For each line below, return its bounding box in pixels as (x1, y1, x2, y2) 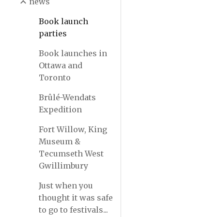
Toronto (39, 73, 71, 82)
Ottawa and (39, 61, 82, 70)
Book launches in (39, 48, 107, 58)
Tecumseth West (39, 149, 104, 158)
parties (39, 29, 67, 38)
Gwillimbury (39, 161, 88, 170)
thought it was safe (39, 193, 113, 202)
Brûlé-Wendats (39, 93, 96, 102)
